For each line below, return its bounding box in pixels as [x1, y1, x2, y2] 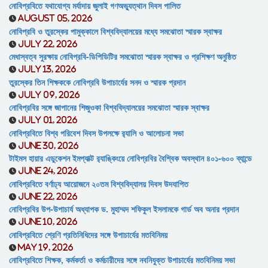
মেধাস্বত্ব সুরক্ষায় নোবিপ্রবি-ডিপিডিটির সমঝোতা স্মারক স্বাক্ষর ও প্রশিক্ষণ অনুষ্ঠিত [9, 50, 236, 63]
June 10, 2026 [18, 218, 78, 226]
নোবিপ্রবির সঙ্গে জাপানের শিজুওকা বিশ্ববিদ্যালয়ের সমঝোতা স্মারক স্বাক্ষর [9, 101, 209, 114]
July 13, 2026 [18, 65, 77, 74]
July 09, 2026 [18, 90, 80, 99]
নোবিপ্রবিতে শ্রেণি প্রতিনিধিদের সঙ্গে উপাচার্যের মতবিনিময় [9, 228, 167, 240]
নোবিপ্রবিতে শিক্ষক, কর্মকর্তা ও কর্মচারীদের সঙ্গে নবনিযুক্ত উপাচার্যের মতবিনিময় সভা [9, 254, 235, 266]
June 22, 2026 [18, 192, 78, 200]
